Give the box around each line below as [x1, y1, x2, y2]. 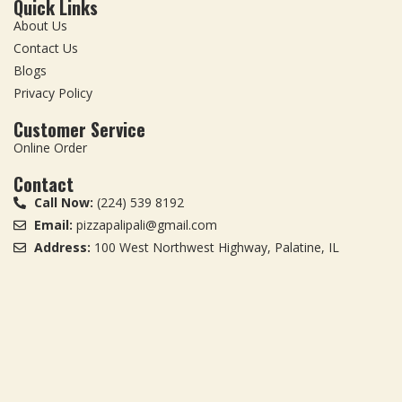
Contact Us [13, 39, 78, 57]
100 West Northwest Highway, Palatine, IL [93, 239, 339, 257]
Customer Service [13, 116, 145, 144]
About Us [13, 17, 67, 35]
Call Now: [33, 194, 97, 212]
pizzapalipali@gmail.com [75, 216, 217, 234]
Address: [33, 239, 94, 257]
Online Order [13, 139, 87, 157]
